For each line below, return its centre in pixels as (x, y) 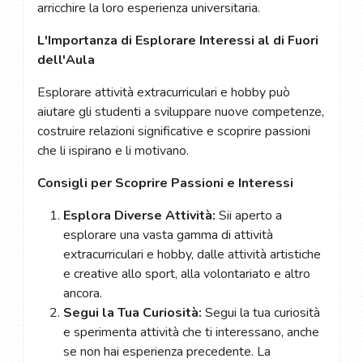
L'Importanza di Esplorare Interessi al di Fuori (177, 40)
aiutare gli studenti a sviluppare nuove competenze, (180, 111)
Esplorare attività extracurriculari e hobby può (163, 92)
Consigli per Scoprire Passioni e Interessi (165, 183)
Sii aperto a (250, 215)
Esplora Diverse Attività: (141, 215)
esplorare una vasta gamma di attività (168, 235)
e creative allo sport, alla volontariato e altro (186, 273)
